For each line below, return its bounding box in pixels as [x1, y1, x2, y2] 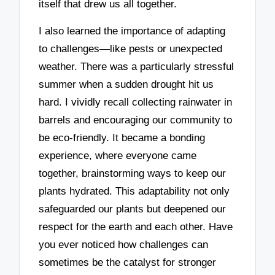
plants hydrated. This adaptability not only [39, 185, 230, 198]
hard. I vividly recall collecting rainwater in [39, 96, 233, 109]
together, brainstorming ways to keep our [39, 168, 227, 180]
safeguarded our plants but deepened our [39, 203, 227, 215]
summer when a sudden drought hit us [39, 79, 214, 91]
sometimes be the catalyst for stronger [39, 257, 217, 269]
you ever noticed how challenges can [39, 239, 209, 251]
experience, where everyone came [39, 150, 197, 162]
